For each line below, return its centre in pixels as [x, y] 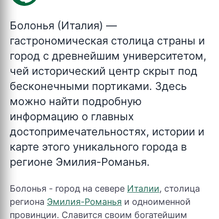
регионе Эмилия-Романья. [80, 162]
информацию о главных [72, 116]
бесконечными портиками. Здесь [98, 86]
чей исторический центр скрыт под [104, 71]
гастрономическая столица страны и [107, 41]
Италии [143, 188]
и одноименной [156, 202]
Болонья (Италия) [56, 25]
